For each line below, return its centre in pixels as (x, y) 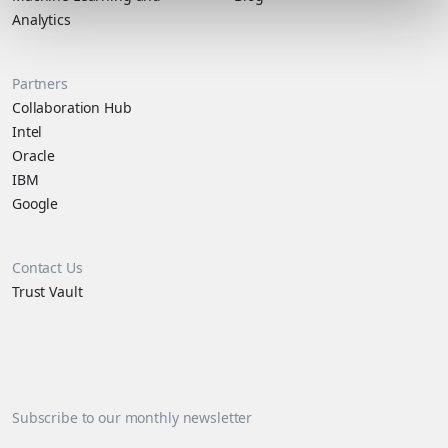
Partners (40, 84)
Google (35, 204)
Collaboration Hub (72, 108)
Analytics (41, 20)
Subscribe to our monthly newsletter (132, 418)
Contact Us (47, 268)
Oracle (34, 156)
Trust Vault (47, 292)
